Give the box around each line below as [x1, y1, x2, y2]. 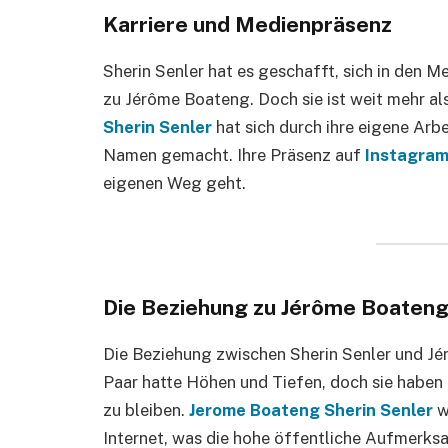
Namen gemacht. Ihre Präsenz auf [103, 144, 365, 165]
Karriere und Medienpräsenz [103, 11, 392, 37]
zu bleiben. [103, 399, 189, 420]
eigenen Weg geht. [103, 172, 246, 193]
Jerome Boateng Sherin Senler [189, 399, 433, 420]
